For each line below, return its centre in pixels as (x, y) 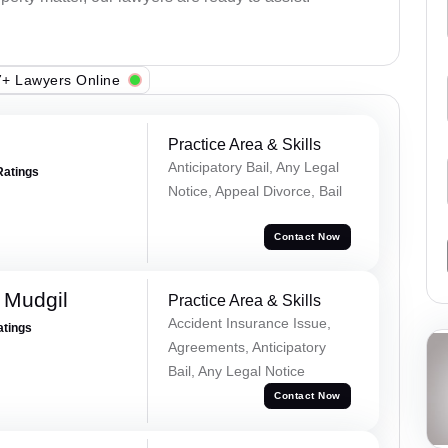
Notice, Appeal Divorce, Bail (254, 191)
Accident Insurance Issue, (249, 322)
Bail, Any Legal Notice (236, 370)
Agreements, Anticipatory (246, 346)
